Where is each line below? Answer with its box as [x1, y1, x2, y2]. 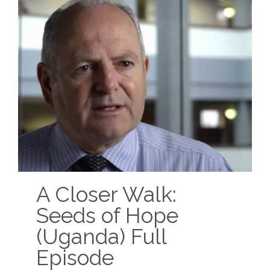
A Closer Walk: [36, 182, 177, 207]
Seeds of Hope [36, 203, 178, 228]
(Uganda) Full [36, 224, 166, 250]
